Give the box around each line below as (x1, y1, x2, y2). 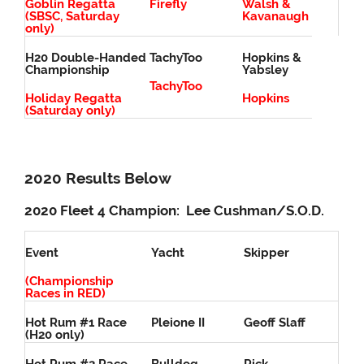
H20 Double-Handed (25, 50, 147, 66)
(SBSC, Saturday (25, 9, 120, 24)
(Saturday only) (25, 103, 116, 119)
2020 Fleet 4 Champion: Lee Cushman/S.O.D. (24, 202, 325, 219)
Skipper (244, 245, 290, 261)
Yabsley (242, 63, 289, 78)
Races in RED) (25, 286, 106, 301)
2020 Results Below (24, 169, 172, 188)
